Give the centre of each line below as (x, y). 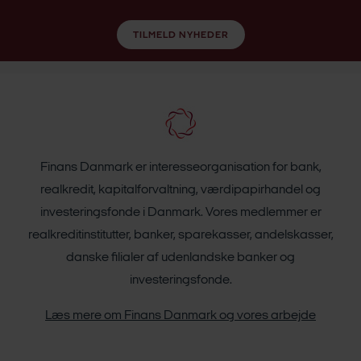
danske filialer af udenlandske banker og (180, 258)
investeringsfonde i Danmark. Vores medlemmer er (180, 213)
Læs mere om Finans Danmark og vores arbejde (180, 316)
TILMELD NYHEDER (180, 36)
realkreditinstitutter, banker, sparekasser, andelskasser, (180, 236)
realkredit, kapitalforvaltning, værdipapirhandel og (180, 191)
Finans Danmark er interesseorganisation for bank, (180, 168)
